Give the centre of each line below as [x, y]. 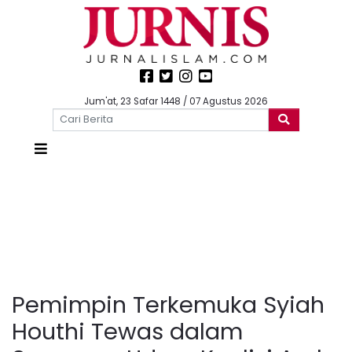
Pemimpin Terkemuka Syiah [168, 304]
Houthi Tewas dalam [127, 331]
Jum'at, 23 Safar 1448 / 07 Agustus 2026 [176, 101]
